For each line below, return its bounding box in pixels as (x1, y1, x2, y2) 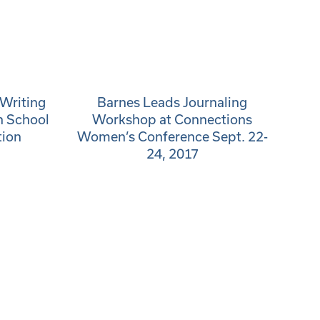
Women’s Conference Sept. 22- (76, 129, 268, 144)
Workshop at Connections (92, 111, 252, 127)
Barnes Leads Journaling (97, 94, 247, 110)
